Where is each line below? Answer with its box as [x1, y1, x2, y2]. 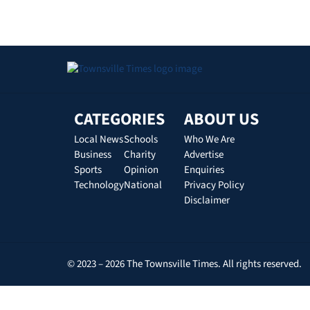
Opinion [124, 163, 158, 178]
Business [74, 147, 111, 163]
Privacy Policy [183, 178, 244, 193]
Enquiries [183, 163, 224, 178]
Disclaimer [183, 193, 230, 208]
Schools [124, 132, 158, 147]
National [124, 178, 162, 193]
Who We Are [183, 132, 235, 147]
